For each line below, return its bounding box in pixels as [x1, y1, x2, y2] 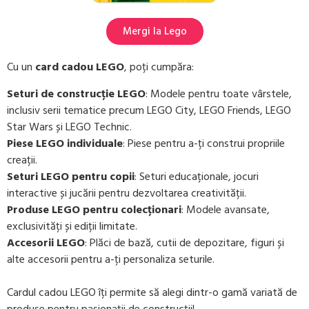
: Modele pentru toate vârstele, [146, 84, 292, 103]
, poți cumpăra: [124, 58, 194, 77]
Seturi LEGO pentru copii [7, 167, 134, 186]
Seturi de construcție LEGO [7, 84, 146, 103]
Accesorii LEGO [7, 233, 85, 252]
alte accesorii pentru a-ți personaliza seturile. [7, 250, 215, 268]
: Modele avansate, [181, 200, 270, 219]
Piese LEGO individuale [7, 134, 123, 152]
